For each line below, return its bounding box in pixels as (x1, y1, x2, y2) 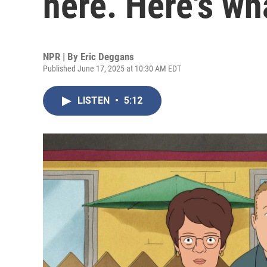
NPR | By (43, 51, 80, 63)
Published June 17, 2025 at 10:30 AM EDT (43, 64, 181, 73)
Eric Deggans (80, 51, 134, 63)
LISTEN (77, 95, 112, 106)
